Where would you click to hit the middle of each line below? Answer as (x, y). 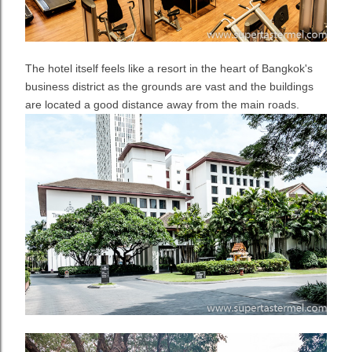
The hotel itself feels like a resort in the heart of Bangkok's (169, 68)
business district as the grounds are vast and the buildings (169, 86)
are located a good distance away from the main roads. (162, 104)
